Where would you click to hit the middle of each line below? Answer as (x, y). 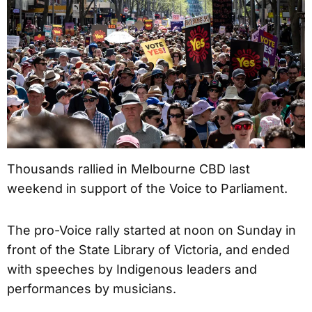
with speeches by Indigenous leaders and (132, 269)
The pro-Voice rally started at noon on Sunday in (151, 230)
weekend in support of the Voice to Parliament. (147, 188)
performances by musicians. (92, 288)
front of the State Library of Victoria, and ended (148, 249)
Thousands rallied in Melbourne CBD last (128, 169)
